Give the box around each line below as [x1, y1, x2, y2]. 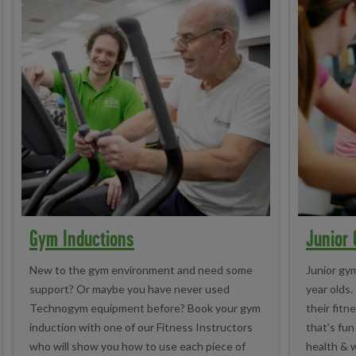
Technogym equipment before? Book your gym [29, 301, 261, 315]
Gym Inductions [29, 225, 134, 251]
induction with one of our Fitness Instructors [29, 320, 253, 334]
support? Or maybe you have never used [29, 282, 230, 296]
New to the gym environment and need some [29, 263, 253, 277]
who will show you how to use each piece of [29, 339, 246, 353]
